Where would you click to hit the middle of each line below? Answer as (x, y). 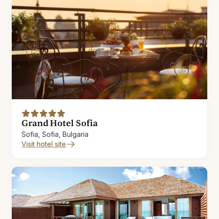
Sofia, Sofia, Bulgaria (55, 134)
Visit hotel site (44, 144)
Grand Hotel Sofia (60, 124)
